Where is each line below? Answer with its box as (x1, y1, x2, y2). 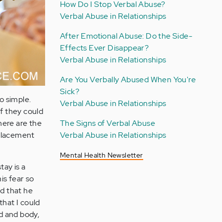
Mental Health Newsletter (59, 151, 143, 160)
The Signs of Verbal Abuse (59, 118, 155, 128)
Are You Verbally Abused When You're (59, 74, 196, 85)
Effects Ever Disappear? (59, 43, 149, 53)
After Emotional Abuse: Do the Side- (59, 31, 192, 41)
